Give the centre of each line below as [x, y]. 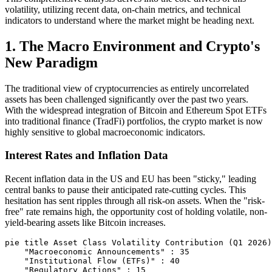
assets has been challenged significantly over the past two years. [127, 99]
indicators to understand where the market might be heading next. [130, 20]
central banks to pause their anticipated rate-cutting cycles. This [125, 190]
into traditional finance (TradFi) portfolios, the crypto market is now [134, 121]
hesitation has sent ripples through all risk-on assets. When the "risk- [135, 201]
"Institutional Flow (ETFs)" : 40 [92, 261]
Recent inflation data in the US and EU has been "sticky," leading [131, 179]
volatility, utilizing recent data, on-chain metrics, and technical [123, 9]
